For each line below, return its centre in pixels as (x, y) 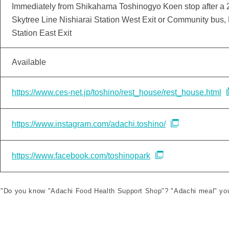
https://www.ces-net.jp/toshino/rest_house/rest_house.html (117, 92)
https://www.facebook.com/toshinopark (81, 155)
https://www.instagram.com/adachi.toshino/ (89, 124)
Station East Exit (42, 33)
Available (29, 62)
